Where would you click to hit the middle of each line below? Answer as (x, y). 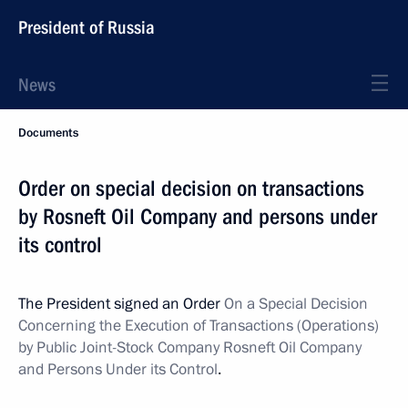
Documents (48, 133)
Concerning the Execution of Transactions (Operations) (199, 326)
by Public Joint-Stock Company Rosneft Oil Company (190, 347)
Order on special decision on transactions (191, 189)
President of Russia (87, 27)
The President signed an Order (121, 304)
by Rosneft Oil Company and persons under (198, 217)
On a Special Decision (296, 304)
